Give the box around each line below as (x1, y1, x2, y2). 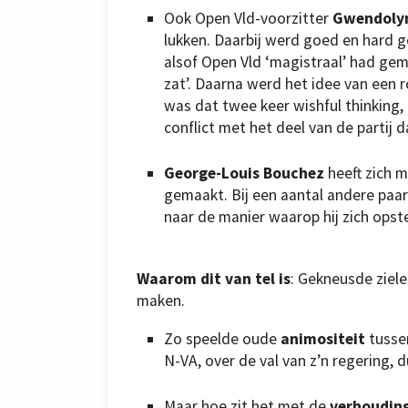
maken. (137, 291, 185, 311)
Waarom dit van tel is (137, 269, 291, 290)
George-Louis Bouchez (164, 163, 324, 184)
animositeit (280, 328, 365, 349)
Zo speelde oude (164, 328, 280, 349)
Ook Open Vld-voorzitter (164, 7, 332, 28)
